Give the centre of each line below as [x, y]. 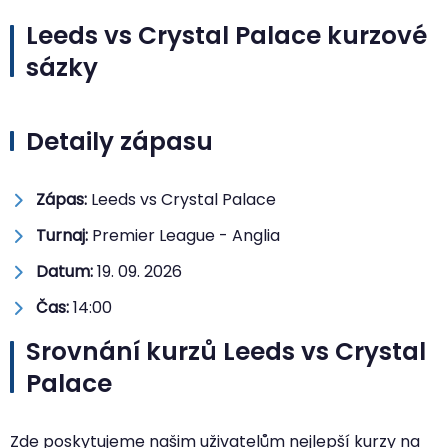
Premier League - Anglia [184, 235]
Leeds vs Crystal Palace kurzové [226, 35]
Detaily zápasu [119, 141]
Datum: [64, 271]
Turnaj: [62, 235]
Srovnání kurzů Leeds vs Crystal [226, 351]
